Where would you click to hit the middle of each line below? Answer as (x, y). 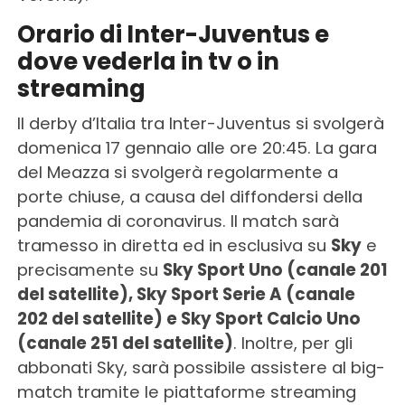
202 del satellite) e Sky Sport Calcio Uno (188, 318)
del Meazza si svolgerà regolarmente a (177, 172)
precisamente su (89, 269)
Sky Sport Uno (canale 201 (275, 269)
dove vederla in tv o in (148, 61)
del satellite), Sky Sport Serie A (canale (186, 294)
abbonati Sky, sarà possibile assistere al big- (201, 367)
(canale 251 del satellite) (125, 343)
